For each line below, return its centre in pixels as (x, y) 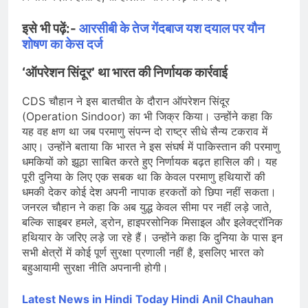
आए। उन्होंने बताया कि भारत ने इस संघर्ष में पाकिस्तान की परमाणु (151, 146)
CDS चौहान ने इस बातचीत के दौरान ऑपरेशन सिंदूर (126, 101)
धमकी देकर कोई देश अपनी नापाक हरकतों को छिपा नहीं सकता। (149, 191)
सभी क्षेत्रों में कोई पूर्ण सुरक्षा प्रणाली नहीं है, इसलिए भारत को (143, 252)
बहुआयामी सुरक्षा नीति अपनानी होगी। (95, 267)
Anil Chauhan (238, 299)
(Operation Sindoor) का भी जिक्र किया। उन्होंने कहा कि (147, 116)
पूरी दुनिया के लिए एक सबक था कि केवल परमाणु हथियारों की (144, 176)
